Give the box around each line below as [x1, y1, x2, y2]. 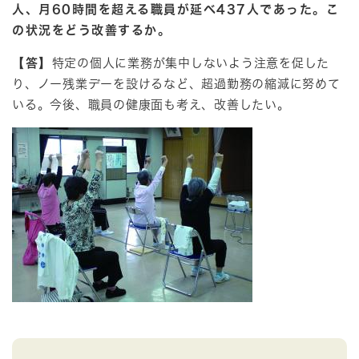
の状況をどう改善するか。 [12, 24, 171, 36]
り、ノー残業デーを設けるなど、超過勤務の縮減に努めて [12, 78, 341, 90]
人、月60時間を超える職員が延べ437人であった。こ [12, 3, 339, 15]
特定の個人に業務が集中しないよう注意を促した [51, 57, 329, 69]
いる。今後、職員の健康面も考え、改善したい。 [12, 99, 290, 111]
